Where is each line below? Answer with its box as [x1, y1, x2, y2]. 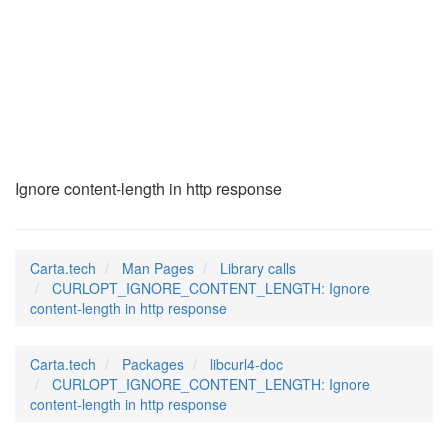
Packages [122, 354, 184, 374]
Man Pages [122, 258, 194, 278]
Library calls [220, 258, 296, 278]
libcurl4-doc [210, 354, 283, 374]
